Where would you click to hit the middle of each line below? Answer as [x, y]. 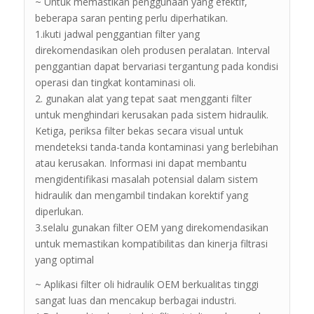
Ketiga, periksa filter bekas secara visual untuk [139, 130]
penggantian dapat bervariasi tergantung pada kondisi [156, 66]
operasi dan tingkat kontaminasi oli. [115, 82]
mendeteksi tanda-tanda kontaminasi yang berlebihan [156, 146]
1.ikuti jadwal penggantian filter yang [117, 34]
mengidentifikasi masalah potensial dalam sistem [146, 179]
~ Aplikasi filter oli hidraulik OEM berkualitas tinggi [146, 284]
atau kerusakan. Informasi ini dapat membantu [141, 163]
